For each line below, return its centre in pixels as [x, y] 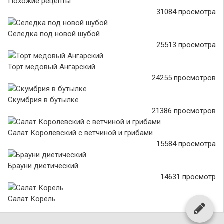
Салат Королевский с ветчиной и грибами [80, 133]
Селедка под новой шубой [54, 34]
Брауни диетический [43, 166]
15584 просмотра [186, 144]
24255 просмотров [184, 78]
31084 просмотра [186, 12]
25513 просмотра [186, 45]
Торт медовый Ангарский [52, 67]
